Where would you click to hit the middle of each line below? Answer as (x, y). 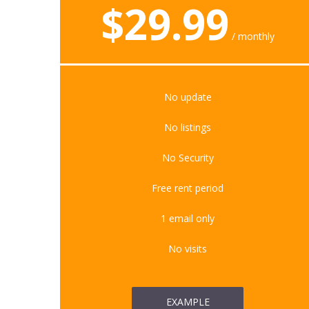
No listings (188, 128)
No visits (188, 249)
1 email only (188, 219)
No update (188, 97)
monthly (257, 37)
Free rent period (188, 188)
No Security (188, 158)
